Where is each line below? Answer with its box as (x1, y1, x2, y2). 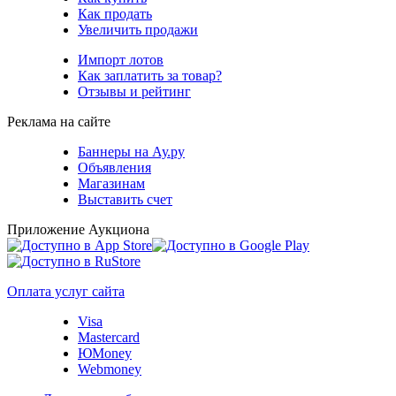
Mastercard (78, 330, 140, 346)
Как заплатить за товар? (78, 68, 222, 84)
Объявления (78, 160, 151, 176)
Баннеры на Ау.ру (78, 144, 185, 160)
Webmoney (78, 362, 141, 377)
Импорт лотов (78, 52, 164, 68)
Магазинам (78, 176, 145, 192)
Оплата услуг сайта (7, 284, 125, 300)
